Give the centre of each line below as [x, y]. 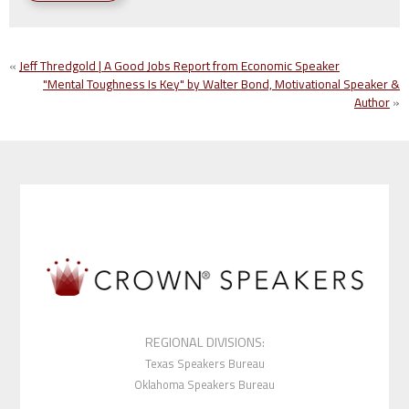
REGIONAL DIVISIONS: [204, 342]
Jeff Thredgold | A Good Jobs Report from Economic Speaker [179, 66]
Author [372, 103]
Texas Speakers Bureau [204, 363]
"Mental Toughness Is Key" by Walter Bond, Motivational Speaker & [221, 84]
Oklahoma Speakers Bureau [204, 384]
